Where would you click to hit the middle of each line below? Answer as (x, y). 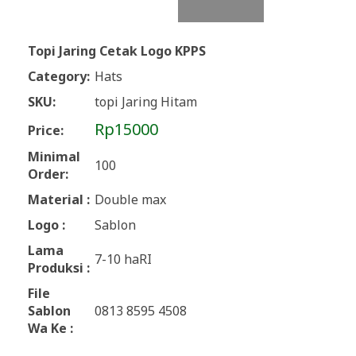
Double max (130, 199)
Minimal (54, 157)
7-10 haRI (123, 259)
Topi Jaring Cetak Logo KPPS (117, 51)
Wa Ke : (50, 328)
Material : (59, 199)
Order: (48, 174)
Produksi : (59, 268)
